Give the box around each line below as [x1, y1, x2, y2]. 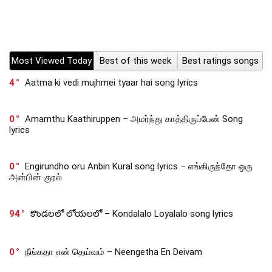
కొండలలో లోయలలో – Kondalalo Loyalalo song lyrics [30, 208, 233, 219]
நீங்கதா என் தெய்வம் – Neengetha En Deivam [25, 246, 202, 257]
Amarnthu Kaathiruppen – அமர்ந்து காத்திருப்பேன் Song [25, 113, 243, 124]
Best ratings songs [182, 55, 259, 66]
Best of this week [100, 55, 172, 66]
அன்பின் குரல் [9, 171, 62, 183]
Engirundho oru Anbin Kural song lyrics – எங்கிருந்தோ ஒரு [25, 160, 253, 172]
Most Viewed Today [11, 55, 92, 66]
